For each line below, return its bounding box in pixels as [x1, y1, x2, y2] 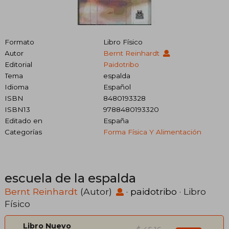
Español [103, 83, 131, 91]
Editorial [5, 60, 32, 68]
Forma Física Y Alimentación [103, 128, 201, 136]
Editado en [5, 117, 42, 125]
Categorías [5, 128, 42, 136]
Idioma [5, 83, 29, 91]
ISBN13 [5, 105, 30, 113]
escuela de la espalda [5, 171, 136, 186]
